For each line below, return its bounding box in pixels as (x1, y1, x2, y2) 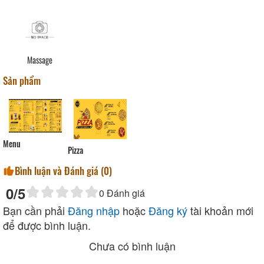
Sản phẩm (3, 73, 41, 88)
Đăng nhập (68, 202, 120, 218)
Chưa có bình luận (88, 237, 176, 253)
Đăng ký (148, 202, 187, 218)
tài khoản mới (187, 202, 253, 218)
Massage (27, 54, 52, 67)
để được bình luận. (3, 217, 91, 233)
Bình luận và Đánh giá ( (15, 163, 104, 178)
